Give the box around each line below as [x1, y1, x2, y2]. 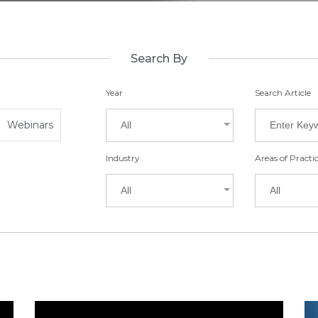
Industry [106, 153, 141, 163]
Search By [131, 52, 187, 65]
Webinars [7, 119, 53, 131]
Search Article [254, 87, 311, 98]
